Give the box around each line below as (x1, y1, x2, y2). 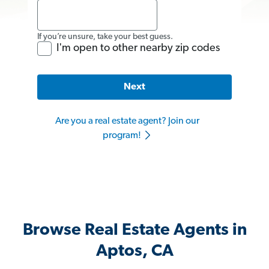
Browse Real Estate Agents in (22, 222, 247, 240)
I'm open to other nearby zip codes (56, 42, 220, 54)
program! (102, 131, 143, 141)
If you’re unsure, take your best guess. (37, 32, 173, 41)
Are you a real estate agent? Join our (55, 116, 199, 127)
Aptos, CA (95, 243, 174, 261)
